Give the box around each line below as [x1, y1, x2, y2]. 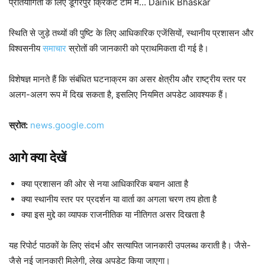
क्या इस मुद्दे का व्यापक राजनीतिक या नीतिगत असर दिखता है [21, 209, 205, 220]
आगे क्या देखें [9, 150, 66, 165]
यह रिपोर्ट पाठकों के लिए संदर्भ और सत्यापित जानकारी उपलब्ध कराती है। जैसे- [9, 240, 251, 251]
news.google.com [30, 119, 104, 131]
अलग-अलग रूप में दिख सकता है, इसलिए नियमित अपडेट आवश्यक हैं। [9, 89, 228, 100]
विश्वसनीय [9, 43, 43, 54]
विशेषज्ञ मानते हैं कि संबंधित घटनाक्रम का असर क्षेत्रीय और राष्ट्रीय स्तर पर [9, 73, 246, 85]
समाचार [43, 43, 66, 54]
